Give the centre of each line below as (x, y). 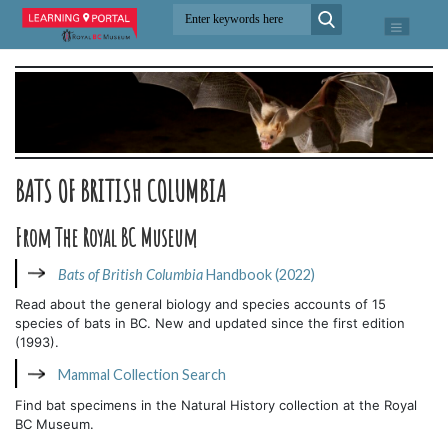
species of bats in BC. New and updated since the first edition (210, 323)
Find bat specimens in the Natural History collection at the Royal (216, 404)
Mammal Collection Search (142, 375)
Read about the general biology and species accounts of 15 (200, 304)
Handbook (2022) (260, 274)
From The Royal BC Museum (106, 237)
